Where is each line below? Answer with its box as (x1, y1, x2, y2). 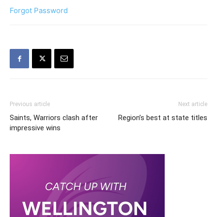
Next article (178, 101, 207, 108)
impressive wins (10, 124, 61, 132)
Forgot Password (10, 6, 68, 15)
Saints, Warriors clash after (10, 113, 98, 122)
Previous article (10, 101, 50, 108)
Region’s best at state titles (118, 113, 207, 122)
